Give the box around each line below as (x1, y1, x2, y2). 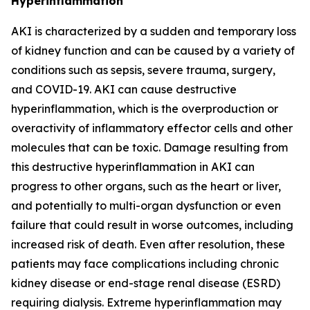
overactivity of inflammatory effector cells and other (11, 121, 293, 135)
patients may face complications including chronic (11, 257, 279, 271)
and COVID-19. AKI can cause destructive (11, 82, 237, 96)
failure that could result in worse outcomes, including (11, 218, 293, 232)
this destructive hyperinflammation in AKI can (11, 160, 255, 174)
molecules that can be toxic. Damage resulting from (11, 140, 288, 154)
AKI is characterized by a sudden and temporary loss (11, 24, 296, 38)
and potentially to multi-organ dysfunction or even (11, 199, 281, 212)
